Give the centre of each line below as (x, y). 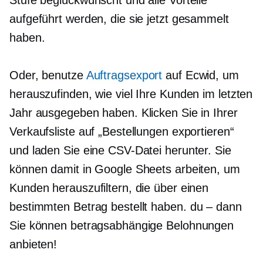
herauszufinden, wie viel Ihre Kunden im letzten (131, 94)
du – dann (216, 207)
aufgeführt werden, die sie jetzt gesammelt (119, 19)
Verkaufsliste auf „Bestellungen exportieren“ (122, 132)
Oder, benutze (48, 75)
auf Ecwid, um (200, 75)
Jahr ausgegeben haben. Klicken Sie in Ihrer (124, 113)
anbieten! (33, 245)
